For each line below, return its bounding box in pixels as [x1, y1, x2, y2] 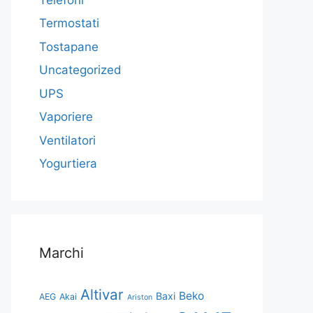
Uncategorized [39, 63, 122, 77]
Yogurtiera [39, 156, 97, 170]
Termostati [39, 16, 99, 30]
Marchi [39, 245, 84, 261]
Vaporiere [39, 110, 93, 124]
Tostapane [39, 39, 99, 54]
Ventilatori [39, 133, 96, 147]
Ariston [127, 293, 152, 302]
